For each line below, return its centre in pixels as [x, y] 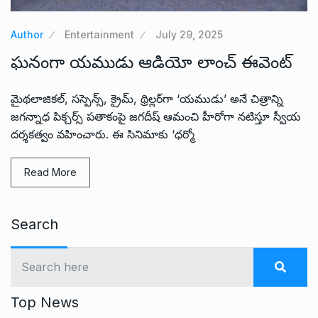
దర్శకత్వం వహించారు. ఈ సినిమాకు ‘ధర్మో [103, 134]
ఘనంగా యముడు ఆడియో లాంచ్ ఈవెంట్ [152, 62]
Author [27, 34]
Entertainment [99, 34]
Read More [50, 172]
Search [34, 224]
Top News [45, 302]
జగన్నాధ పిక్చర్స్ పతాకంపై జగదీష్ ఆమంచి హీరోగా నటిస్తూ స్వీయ [156, 116]
